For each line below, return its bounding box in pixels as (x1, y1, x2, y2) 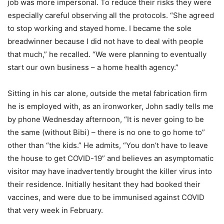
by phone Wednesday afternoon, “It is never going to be (7, 114, 204, 124)
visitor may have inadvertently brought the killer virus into (7, 166, 212, 176)
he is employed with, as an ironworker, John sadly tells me (7, 101, 213, 111)
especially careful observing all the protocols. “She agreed (7, 10, 214, 20)
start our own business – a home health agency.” (7, 62, 178, 72)
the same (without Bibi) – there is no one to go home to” (7, 127, 205, 137)
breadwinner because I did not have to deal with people (7, 36, 203, 46)
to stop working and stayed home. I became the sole (7, 23, 191, 33)
